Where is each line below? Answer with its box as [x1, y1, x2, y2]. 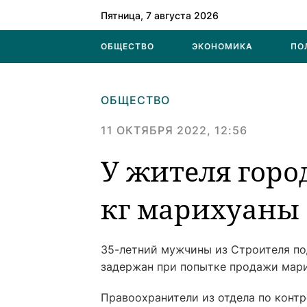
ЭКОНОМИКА [192, 41, 253, 51]
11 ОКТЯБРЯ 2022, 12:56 [101, 123, 247, 137]
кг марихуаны [101, 190, 299, 228]
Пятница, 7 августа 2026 [101, 9, 219, 21]
